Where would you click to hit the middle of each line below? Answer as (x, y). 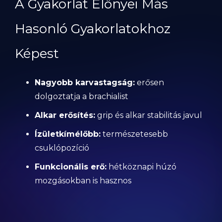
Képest (37, 54)
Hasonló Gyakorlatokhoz (93, 29)
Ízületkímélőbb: (68, 134)
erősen (149, 83)
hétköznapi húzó (141, 167)
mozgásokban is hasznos (83, 181)
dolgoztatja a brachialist (82, 96)
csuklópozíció (62, 148)
